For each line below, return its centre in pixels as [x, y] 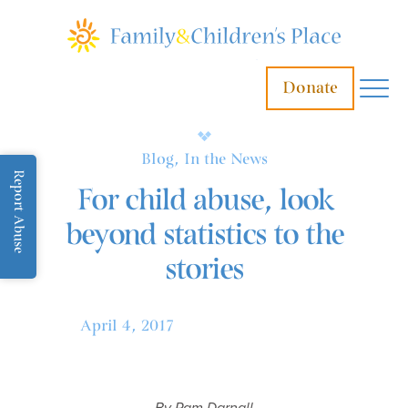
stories [204, 270]
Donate [310, 87]
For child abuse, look [204, 200]
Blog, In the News [204, 159]
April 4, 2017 [127, 326]
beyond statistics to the [204, 235]
